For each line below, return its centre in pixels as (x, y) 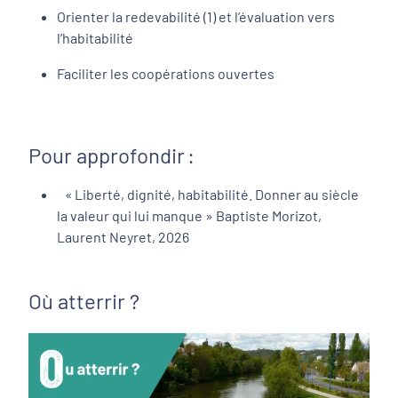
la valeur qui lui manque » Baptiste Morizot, (189, 215)
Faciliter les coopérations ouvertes (167, 73)
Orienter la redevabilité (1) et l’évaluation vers (196, 16)
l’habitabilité (95, 37)
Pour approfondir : (111, 155)
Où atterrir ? (84, 300)
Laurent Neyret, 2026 (124, 236)
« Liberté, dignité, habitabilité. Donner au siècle (208, 194)
